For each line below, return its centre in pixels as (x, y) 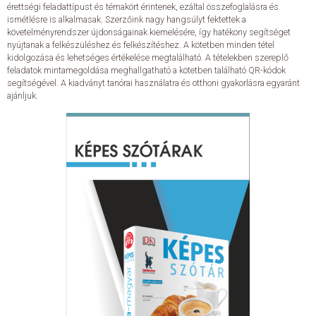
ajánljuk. (23, 95)
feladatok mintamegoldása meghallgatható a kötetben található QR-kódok (146, 70)
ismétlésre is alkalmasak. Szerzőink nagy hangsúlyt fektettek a (127, 19)
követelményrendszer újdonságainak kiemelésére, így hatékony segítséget (149, 32)
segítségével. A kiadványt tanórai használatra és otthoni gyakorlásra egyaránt (153, 83)
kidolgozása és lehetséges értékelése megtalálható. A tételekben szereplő (148, 57)
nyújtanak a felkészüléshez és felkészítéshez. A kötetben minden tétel (141, 44)
